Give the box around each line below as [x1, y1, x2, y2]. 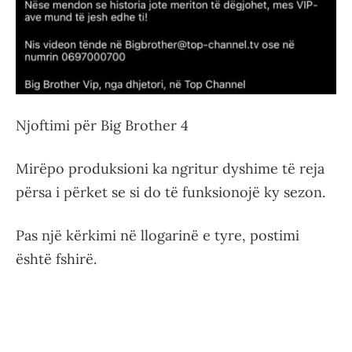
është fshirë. [16, 249, 97, 268]
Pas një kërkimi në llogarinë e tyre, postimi [16, 225, 299, 244]
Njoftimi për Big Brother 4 [16, 115, 189, 134]
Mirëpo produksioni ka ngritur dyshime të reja [16, 159, 324, 178]
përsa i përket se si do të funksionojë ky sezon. [16, 182, 325, 201]
